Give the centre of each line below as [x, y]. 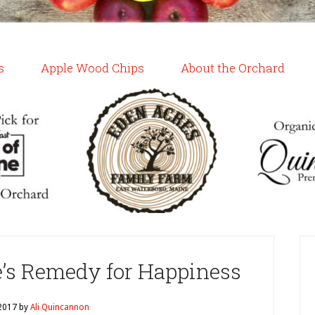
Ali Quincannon [59, 307]
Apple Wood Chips [92, 68]
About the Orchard [233, 68]
